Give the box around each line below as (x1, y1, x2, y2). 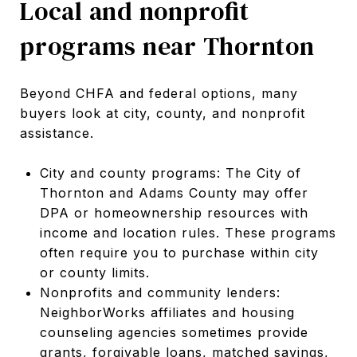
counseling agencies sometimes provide (39, 324, 308, 340)
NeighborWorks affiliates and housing (39, 304, 295, 320)
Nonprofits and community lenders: (39, 284, 280, 300)
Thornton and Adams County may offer (39, 184, 308, 201)
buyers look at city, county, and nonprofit (20, 104, 305, 121)
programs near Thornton (20, 28, 315, 64)
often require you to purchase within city (39, 244, 319, 261)
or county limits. (39, 264, 150, 280)
